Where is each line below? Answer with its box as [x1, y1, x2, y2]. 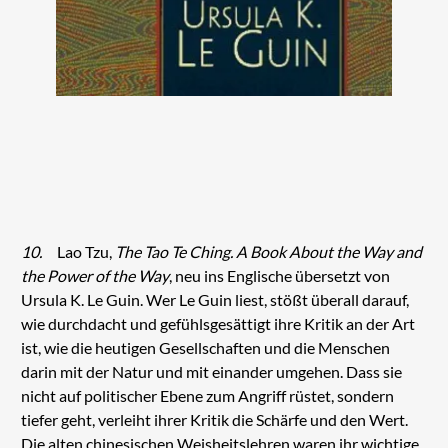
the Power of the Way [20, 266, 169, 286]
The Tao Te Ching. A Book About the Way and [114, 242, 422, 262]
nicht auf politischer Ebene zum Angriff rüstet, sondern [20, 386, 394, 406]
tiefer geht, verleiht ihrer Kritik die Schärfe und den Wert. [20, 410, 408, 430]
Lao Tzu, [53, 242, 115, 262]
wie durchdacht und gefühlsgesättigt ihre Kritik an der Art [20, 314, 415, 334]
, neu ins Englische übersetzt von [168, 266, 390, 286]
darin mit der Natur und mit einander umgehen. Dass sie [20, 362, 402, 382]
